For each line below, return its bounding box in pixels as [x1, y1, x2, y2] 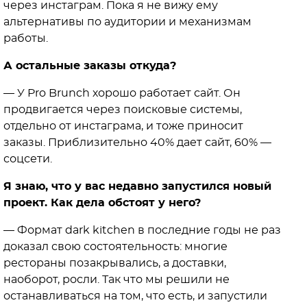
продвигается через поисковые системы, [3, 104, 242, 115]
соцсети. [3, 153, 52, 164]
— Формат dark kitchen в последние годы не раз [3, 225, 281, 236]
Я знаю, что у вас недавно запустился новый [3, 181, 271, 192]
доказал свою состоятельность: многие [3, 241, 228, 252]
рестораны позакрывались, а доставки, [3, 258, 226, 269]
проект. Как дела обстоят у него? [3, 197, 201, 208]
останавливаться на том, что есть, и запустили [3, 291, 267, 302]
